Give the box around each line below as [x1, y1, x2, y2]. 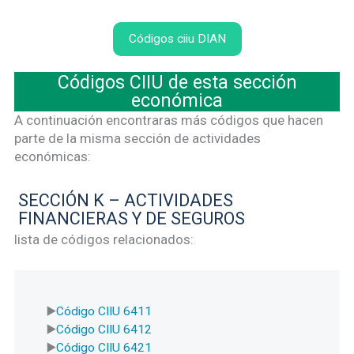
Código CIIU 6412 [56, 322, 153, 337]
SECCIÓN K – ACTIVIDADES [17, 190, 233, 210]
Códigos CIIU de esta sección [57, 70, 297, 93]
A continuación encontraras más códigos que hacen [14, 112, 324, 129]
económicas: [14, 149, 92, 165]
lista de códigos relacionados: [14, 231, 194, 247]
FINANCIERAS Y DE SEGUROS [17, 208, 245, 228]
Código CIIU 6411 [56, 304, 153, 319]
